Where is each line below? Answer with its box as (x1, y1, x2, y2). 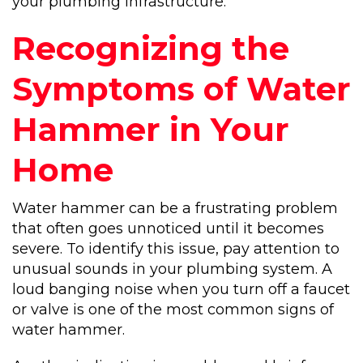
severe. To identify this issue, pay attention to (12, 240, 340, 258)
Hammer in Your (12, 109, 289, 149)
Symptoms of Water (12, 69, 351, 109)
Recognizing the (12, 28, 289, 68)
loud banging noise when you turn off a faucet (12, 280, 350, 298)
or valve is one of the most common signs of (12, 301, 334, 318)
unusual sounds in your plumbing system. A (12, 260, 332, 278)
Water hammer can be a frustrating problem (12, 199, 338, 217)
